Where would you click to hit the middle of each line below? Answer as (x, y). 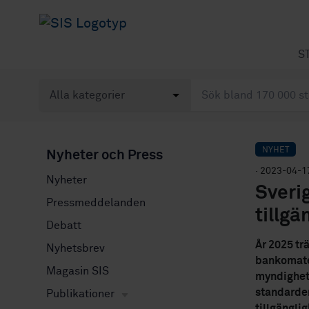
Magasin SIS (78, 271)
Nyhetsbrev (76, 248)
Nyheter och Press (104, 155)
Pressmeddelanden (96, 203)
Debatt (64, 226)
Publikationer (80, 294)
